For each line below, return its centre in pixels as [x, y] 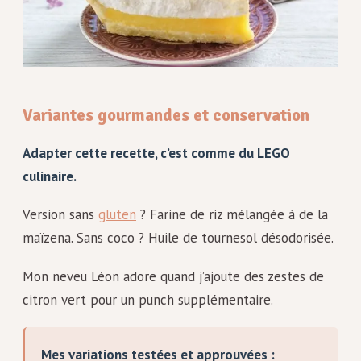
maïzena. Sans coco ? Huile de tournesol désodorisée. [178, 238]
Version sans [60, 215]
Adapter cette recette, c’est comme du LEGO [156, 153]
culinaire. [50, 176]
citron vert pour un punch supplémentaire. [148, 299]
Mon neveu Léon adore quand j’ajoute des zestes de [173, 276]
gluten [117, 215]
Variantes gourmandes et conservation [166, 115]
